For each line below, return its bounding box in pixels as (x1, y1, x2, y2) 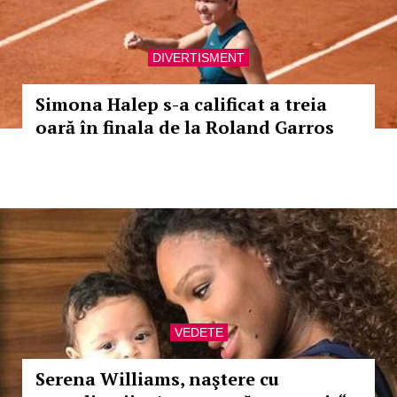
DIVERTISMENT (152, 51, 245, 65)
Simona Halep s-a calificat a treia (35, 92, 327, 116)
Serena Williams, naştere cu (35, 367, 279, 391)
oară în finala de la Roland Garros (35, 115, 334, 139)
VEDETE (174, 325, 223, 339)
